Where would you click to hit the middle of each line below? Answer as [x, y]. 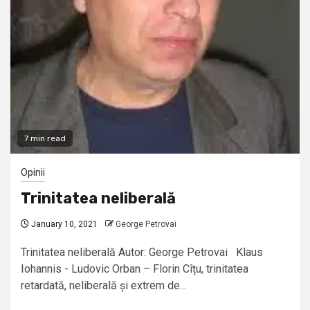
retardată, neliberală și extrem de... [103, 286]
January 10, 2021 [63, 225]
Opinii [33, 173]
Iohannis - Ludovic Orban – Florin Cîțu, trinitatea [135, 269]
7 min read [45, 139]
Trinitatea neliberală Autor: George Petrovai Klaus [142, 253]
